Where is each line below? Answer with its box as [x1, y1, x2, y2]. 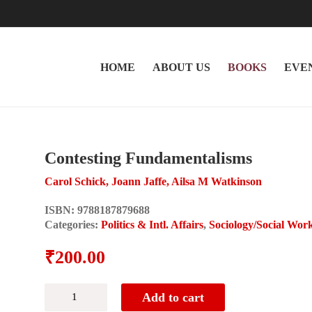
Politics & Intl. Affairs [101, 218, 203, 231]
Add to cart [142, 290, 204, 304]
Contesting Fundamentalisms [45, 149, 252, 167]
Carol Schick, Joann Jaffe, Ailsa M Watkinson [45, 175, 262, 187]
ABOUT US [153, 61, 210, 73]
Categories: [45, 218, 101, 231]
